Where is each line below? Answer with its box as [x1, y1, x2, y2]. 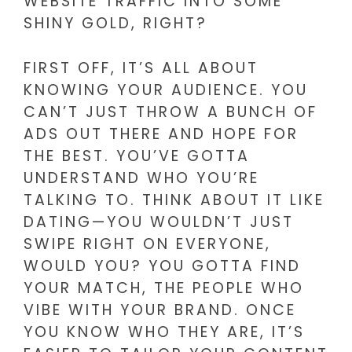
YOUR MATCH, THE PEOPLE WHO [24, 277, 304, 299]
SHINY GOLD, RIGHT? [24, 13, 207, 35]
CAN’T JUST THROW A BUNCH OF [24, 101, 317, 123]
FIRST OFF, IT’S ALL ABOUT [24, 57, 258, 79]
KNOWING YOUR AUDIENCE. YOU [24, 79, 308, 101]
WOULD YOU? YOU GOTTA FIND [24, 255, 301, 277]
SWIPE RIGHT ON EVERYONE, [24, 233, 271, 255]
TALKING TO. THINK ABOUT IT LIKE [24, 189, 324, 211]
